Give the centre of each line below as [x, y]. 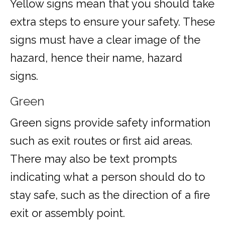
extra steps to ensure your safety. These [113, 22]
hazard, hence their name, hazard [96, 58]
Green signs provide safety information [110, 123]
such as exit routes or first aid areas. [101, 141]
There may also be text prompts [93, 159]
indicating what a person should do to [107, 177]
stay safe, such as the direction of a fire [110, 195]
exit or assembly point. [69, 213]
